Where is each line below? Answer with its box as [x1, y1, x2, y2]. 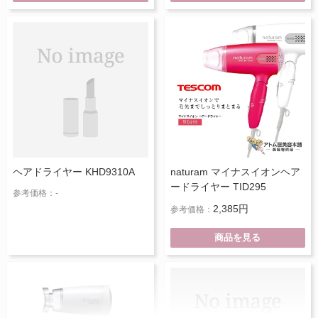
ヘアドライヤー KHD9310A [13, 165, 135, 177]
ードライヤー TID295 [170, 180, 266, 192]
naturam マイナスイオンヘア [170, 165, 300, 177]
